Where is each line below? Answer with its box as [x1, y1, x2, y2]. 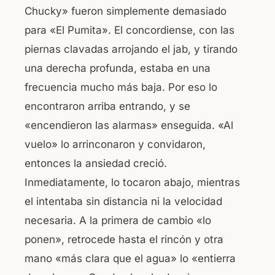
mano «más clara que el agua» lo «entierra [25, 252, 236, 265]
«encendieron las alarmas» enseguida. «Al [25, 118, 233, 131]
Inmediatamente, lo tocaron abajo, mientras [25, 176, 240, 188]
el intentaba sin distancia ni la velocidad [25, 195, 222, 207]
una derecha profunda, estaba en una [25, 61, 211, 74]
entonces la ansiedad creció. [25, 157, 167, 169]
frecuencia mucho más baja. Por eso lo [25, 80, 217, 93]
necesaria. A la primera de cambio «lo [25, 214, 211, 227]
